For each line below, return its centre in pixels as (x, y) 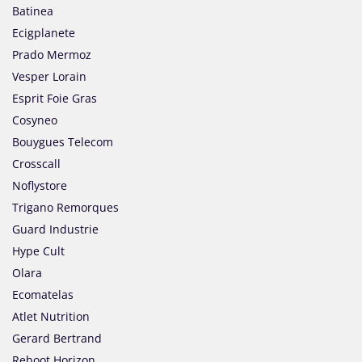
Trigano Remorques (65, 208)
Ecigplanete (44, 33)
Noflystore (40, 186)
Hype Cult (38, 251)
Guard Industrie (55, 229)
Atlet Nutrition (51, 317)
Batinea (33, 11)
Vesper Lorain (49, 77)
